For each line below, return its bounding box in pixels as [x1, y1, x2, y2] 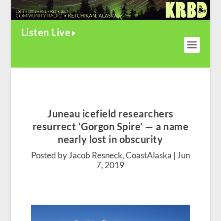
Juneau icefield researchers [47, 108, 174, 120]
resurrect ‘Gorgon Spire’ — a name [32, 120, 189, 133]
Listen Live [21, 26, 71, 38]
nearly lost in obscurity [58, 133, 163, 146]
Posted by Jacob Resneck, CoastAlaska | [31, 150, 177, 161]
